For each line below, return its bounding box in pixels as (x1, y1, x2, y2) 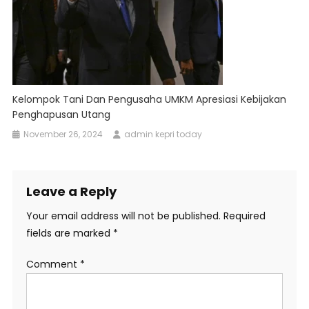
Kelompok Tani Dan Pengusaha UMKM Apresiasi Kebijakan (12, 92, 287, 107)
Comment (26, 257, 80, 272)
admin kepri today (124, 128, 203, 141)
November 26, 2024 (23, 128, 103, 141)
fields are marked (26, 226, 113, 241)
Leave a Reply (26, 183, 117, 201)
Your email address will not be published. (26, 209, 221, 223)
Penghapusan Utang (12, 108, 111, 122)
